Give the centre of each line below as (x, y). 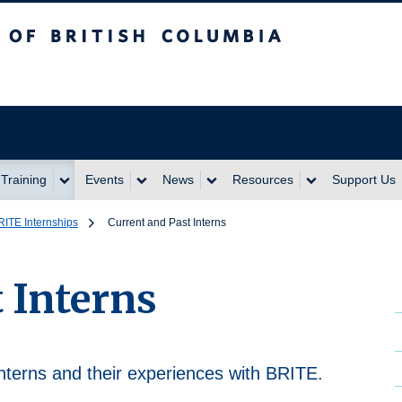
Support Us (364, 179)
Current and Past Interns (167, 223)
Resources (263, 179)
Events (105, 179)
